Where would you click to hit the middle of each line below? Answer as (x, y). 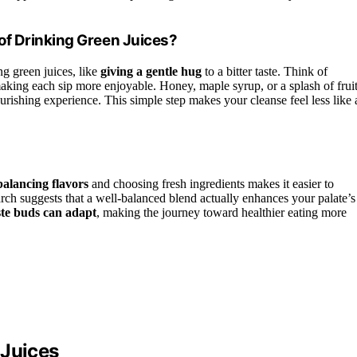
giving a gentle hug (151, 71)
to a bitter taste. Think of (265, 71)
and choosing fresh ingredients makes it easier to (211, 183)
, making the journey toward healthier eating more (222, 212)
